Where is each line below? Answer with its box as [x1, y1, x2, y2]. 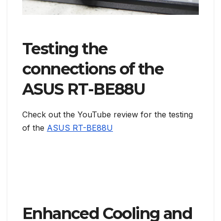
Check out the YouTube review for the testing [22, 110, 193, 120]
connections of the [22, 59, 164, 79]
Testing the [22, 39, 108, 59]
